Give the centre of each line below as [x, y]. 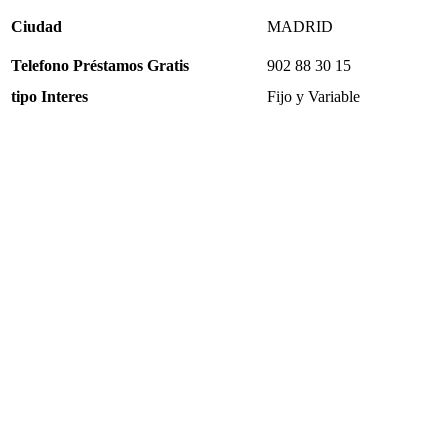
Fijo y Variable [313, 96]
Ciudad [36, 26]
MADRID [300, 26]
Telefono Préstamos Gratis [100, 65]
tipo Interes [49, 96]
